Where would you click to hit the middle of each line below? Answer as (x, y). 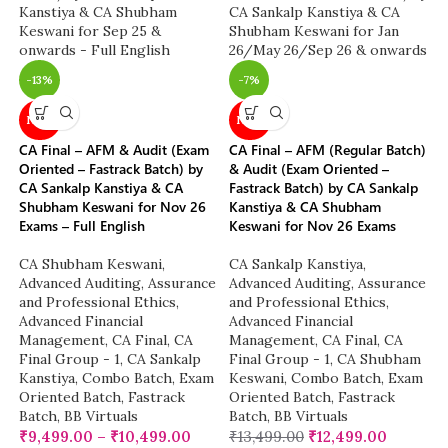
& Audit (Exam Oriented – (309, 169)
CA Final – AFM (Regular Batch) (327, 150)
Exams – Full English (82, 226)
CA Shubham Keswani (91, 264)
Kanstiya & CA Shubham (305, 207)
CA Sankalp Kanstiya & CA (101, 188)
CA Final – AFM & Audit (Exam (114, 150)
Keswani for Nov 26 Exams (312, 226)
